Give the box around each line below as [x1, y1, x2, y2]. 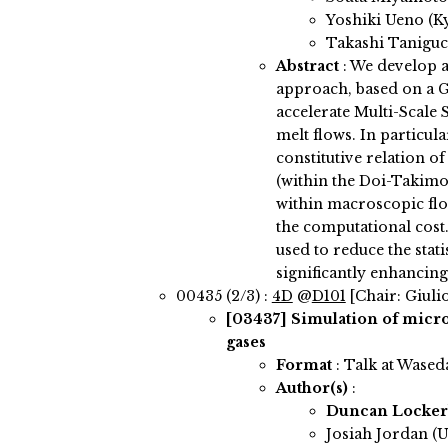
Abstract [275, 57, 339, 76]
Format [275, 356, 332, 375]
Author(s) [275, 379, 348, 398]
